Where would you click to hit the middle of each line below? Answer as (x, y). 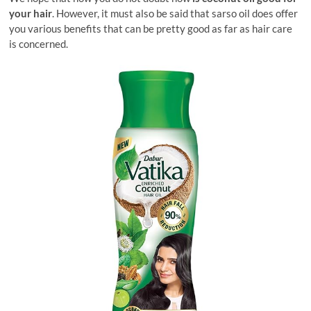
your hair (31, 13)
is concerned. (39, 44)
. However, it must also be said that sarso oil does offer (175, 13)
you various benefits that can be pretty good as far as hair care (151, 28)
